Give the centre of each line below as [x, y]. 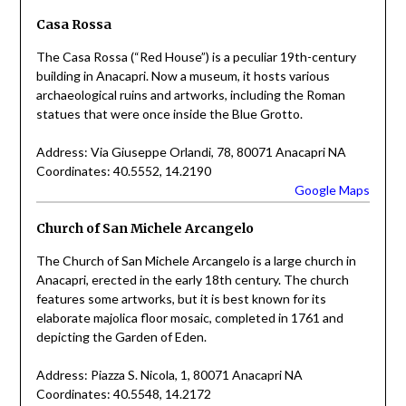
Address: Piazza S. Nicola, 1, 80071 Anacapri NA [169, 375]
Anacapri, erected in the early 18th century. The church [192, 280]
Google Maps [333, 190]
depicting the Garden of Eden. [121, 337]
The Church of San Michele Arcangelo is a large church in [196, 261]
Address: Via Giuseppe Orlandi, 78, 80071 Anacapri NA [191, 152]
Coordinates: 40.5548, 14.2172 [123, 394]
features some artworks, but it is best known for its [181, 299]
